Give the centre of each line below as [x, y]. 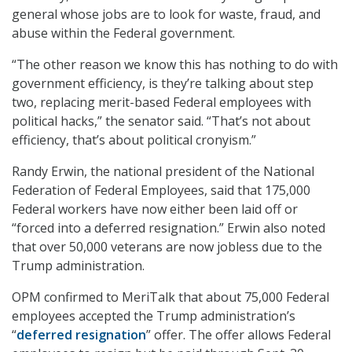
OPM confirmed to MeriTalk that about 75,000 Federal [170, 297]
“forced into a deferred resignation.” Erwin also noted [169, 227]
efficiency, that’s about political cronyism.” [134, 139]
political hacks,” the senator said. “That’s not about [161, 121]
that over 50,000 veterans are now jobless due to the [167, 246]
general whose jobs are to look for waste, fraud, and [166, 14]
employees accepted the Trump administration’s [154, 315]
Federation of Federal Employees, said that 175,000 [161, 190]
